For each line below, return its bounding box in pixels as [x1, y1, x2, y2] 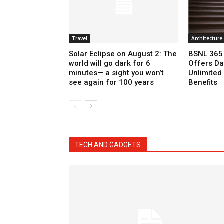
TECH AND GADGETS [75, 141, 141, 149]
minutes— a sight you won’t [69, 68, 164, 78]
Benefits [188, 78, 217, 87]
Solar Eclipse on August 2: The [69, 49, 177, 59]
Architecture [191, 35, 222, 42]
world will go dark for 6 [69, 59, 150, 68]
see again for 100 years [69, 78, 154, 87]
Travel [72, 35, 87, 42]
